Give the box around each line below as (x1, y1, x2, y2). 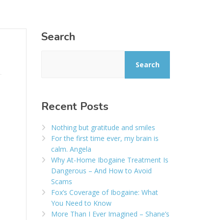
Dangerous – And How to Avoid (51, 165, 152, 175)
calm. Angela (51, 144, 91, 154)
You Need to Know (51, 198, 111, 208)
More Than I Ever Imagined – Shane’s (51, 209, 169, 219)
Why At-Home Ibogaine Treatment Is (51, 155, 168, 165)
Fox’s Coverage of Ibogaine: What (51, 187, 158, 197)
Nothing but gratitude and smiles (51, 122, 155, 132)
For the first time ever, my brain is (51, 133, 159, 143)
